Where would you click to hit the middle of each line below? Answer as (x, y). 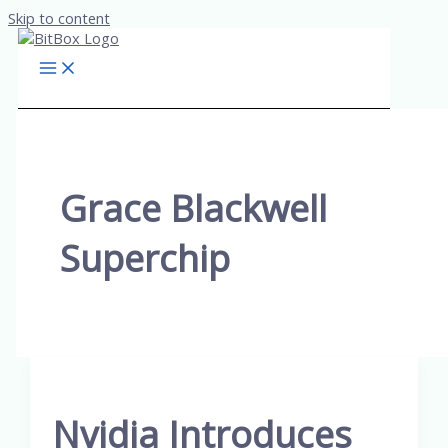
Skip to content (59, 18)
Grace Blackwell (193, 208)
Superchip (144, 258)
